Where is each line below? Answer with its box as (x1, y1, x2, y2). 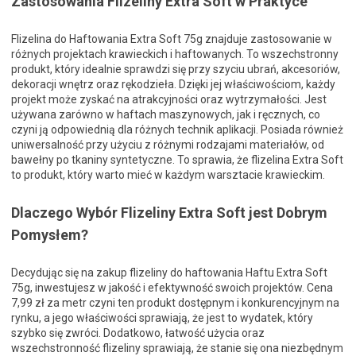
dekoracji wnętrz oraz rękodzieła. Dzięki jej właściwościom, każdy (11, 78, 335, 91)
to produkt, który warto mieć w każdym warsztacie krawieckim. (11, 168, 325, 182)
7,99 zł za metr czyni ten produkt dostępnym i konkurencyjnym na (11, 296, 339, 310)
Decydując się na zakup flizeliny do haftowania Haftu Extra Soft (11, 266, 327, 280)
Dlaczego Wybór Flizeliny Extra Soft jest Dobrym (11, 204, 327, 222)
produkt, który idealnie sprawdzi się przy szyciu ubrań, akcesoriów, (11, 63, 340, 76)
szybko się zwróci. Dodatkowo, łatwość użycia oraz (11, 327, 265, 340)
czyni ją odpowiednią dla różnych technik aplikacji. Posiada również (11, 123, 343, 137)
